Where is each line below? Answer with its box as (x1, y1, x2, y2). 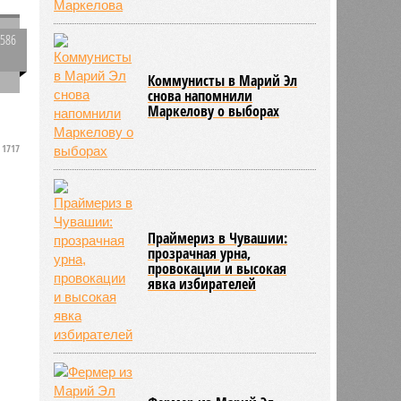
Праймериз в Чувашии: (148, 227, 288, 248)
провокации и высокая (148, 258, 287, 278)
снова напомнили (148, 85, 253, 106)
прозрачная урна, (148, 243, 252, 263)
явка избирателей (148, 273, 257, 294)
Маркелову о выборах (148, 100, 280, 121)
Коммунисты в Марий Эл (148, 70, 298, 90)
